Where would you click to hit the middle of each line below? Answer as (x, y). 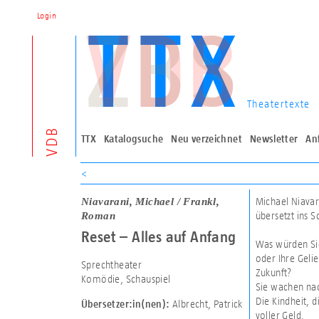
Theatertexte (278, 104)
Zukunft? (273, 272)
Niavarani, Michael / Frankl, (150, 201)
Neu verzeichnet (206, 139)
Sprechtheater (111, 265)
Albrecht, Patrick (206, 304)
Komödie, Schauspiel (126, 279)
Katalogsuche (134, 139)
